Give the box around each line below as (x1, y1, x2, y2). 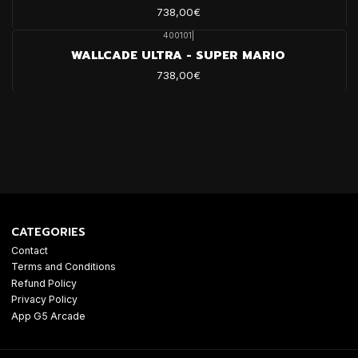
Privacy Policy (11, 293, 78, 306)
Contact (11, 244, 48, 257)
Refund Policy (11, 276, 77, 289)
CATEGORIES (11, 223, 86, 241)
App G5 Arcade (11, 309, 86, 322)
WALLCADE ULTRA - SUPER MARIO (71, 46, 286, 64)
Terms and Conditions (11, 261, 116, 273)
